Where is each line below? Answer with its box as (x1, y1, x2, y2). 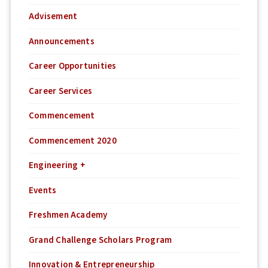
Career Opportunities (29, 60, 117, 73)
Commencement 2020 (29, 134, 117, 147)
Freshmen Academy (29, 209, 108, 222)
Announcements (29, 35, 95, 48)
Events (29, 184, 57, 197)
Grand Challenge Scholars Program (29, 233, 172, 246)
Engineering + (29, 159, 86, 172)
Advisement (29, 10, 78, 23)
